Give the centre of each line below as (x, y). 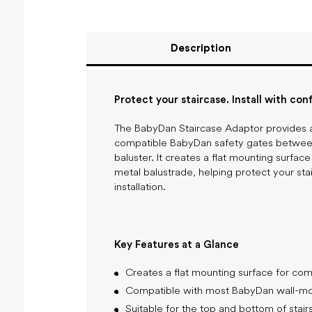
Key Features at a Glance (176, 244)
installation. (140, 187)
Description (201, 48)
